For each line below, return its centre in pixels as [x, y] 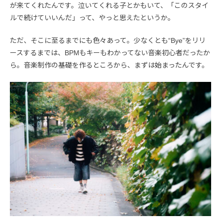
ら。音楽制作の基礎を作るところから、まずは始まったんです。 [109, 65]
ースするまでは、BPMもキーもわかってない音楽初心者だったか [110, 53]
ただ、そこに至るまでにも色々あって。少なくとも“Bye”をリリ [108, 41]
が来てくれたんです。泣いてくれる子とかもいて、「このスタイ [109, 6]
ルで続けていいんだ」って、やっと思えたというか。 [92, 18]
